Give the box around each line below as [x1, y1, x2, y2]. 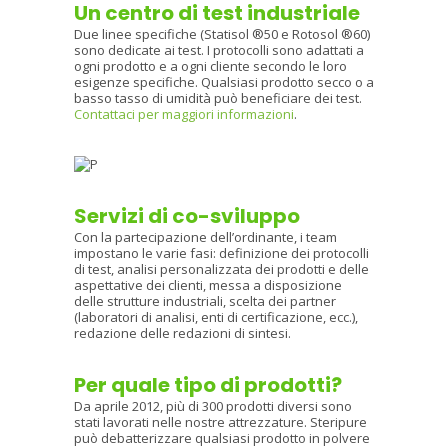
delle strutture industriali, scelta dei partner [74, 291, 336, 310]
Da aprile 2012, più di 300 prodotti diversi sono [74, 396, 352, 415]
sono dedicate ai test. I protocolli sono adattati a [74, 41, 364, 59]
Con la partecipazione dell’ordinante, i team [74, 227, 337, 246]
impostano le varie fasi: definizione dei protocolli [74, 243, 369, 262]
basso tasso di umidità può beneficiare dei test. [74, 89, 362, 107]
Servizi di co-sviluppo [74, 201, 300, 230]
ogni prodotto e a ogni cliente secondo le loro [74, 57, 347, 75]
